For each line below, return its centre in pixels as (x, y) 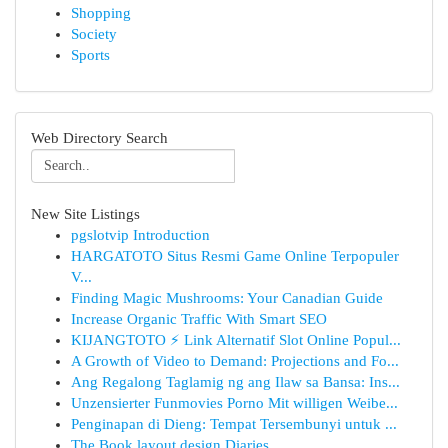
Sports (90, 55)
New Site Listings (85, 214)
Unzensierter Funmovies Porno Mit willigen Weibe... (234, 403)
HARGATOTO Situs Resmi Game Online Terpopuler (235, 256)
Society (94, 34)
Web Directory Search (99, 138)
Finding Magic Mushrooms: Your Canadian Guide (227, 298)
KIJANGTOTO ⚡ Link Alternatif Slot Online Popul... (236, 340)
